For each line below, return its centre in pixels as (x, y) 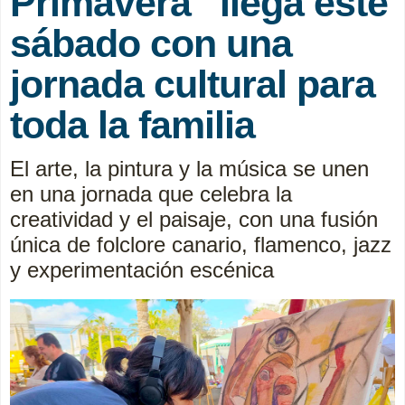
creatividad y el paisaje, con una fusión (194, 219)
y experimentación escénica (142, 269)
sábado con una (151, 43)
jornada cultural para (193, 84)
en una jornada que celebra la (151, 193)
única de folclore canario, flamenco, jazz (201, 244)
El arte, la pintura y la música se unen (189, 168)
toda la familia (132, 124)
